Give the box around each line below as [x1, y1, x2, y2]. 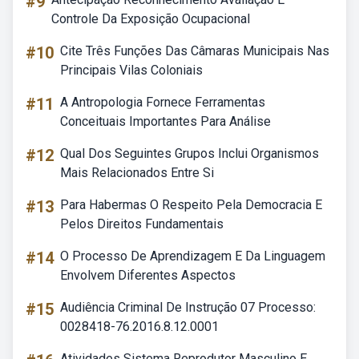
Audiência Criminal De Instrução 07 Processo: [60, 300, 316, 315]
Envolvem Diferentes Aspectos [60, 268, 236, 283]
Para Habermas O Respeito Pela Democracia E [60, 197, 322, 212]
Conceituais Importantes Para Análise [60, 114, 271, 129]
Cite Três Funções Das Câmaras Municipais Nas [60, 43, 329, 58]
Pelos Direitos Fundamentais [60, 216, 224, 232]
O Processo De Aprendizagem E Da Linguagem [60, 248, 325, 264]
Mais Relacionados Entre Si [60, 165, 214, 180]
